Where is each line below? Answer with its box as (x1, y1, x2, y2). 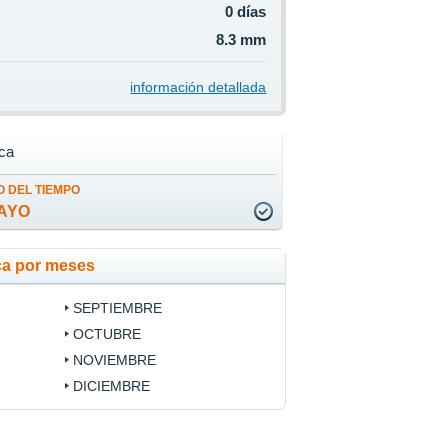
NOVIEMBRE (72, 352, 156, 369)
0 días (225, 3, 267, 21)
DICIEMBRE (72, 378, 150, 395)
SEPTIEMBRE (72, 300, 162, 317)
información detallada (130, 79, 267, 96)
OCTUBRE (72, 326, 141, 343)
